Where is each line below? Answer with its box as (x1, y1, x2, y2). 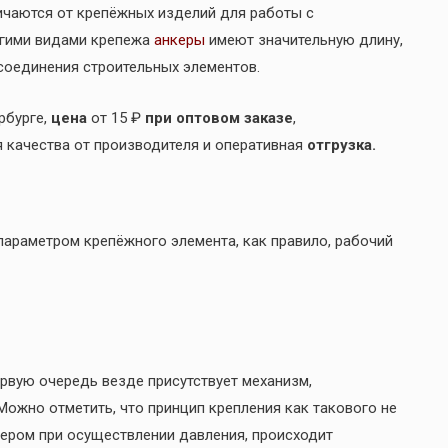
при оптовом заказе (141, 108, 293, 127)
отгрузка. (307, 135, 376, 154)
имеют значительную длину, (205, 30, 403, 49)
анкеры (154, 30, 205, 49)
